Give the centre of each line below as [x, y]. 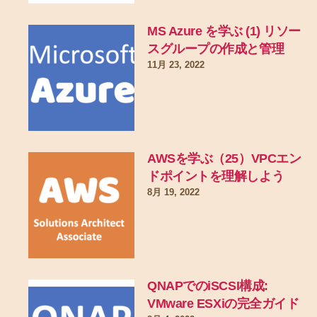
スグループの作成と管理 [216, 49]
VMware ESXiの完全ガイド [223, 304]
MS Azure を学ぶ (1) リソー [224, 31]
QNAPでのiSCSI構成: [208, 286]
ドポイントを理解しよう [216, 177]
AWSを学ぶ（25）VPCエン [224, 159]
